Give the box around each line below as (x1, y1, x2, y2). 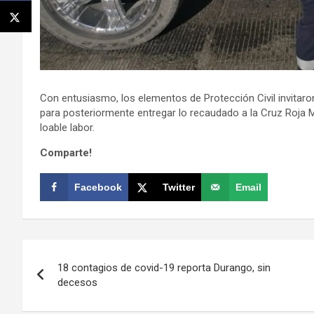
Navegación (22, 239, 139, 266)
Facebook (74, 181, 122, 193)
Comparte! (40, 146, 92, 159)
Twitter (163, 181, 195, 193)
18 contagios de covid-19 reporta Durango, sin (57, 261, 271, 274)
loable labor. (40, 121, 95, 134)
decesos (57, 275, 97, 289)
